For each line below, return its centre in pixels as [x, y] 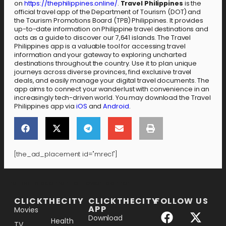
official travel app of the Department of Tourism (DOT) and [108, 12]
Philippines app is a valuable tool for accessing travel [100, 46]
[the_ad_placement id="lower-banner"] [69, 183]
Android [116, 106]
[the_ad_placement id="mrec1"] [66, 154]
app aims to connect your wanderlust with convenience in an [112, 89]
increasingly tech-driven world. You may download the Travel [113, 98]
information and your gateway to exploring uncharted [100, 55]
